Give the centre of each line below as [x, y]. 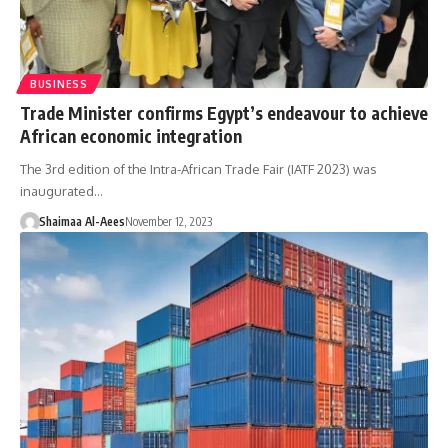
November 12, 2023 [168, 221]
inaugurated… [61, 190]
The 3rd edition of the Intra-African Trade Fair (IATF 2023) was [198, 168]
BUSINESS [59, 83]
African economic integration [131, 135]
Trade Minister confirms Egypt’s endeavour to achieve [224, 112]
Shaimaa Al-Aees [81, 221]
